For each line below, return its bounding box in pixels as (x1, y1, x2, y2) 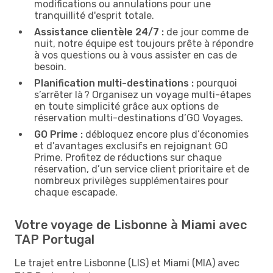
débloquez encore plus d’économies (83, 128, 249, 140)
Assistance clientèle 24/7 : (34, 26, 164, 38)
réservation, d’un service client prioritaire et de (34, 163, 249, 175)
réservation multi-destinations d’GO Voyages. (34, 112, 243, 124)
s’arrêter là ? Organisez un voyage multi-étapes (34, 88, 251, 101)
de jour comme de (164, 26, 249, 38)
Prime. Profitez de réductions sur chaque (34, 151, 222, 163)
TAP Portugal (15, 232, 94, 247)
